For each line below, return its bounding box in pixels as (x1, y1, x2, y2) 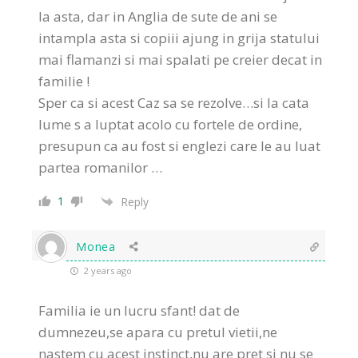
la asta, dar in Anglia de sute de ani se (38, 7, 278, 26)
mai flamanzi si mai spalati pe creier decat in (38, 50, 323, 70)
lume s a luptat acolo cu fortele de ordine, (38, 115, 303, 134)
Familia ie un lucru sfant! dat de (38, 301, 241, 320)
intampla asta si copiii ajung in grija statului (38, 29, 320, 48)
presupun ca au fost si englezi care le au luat (38, 137, 321, 156)
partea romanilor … (38, 158, 163, 177)
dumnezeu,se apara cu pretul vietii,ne (38, 323, 278, 342)
